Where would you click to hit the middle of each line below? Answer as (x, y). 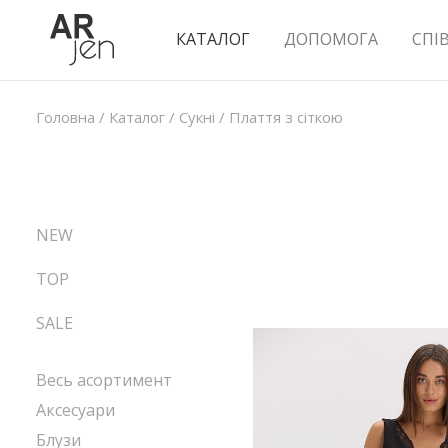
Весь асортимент (104, 380)
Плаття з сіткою (286, 117)
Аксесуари (75, 410)
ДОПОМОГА (331, 39)
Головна (65, 117)
